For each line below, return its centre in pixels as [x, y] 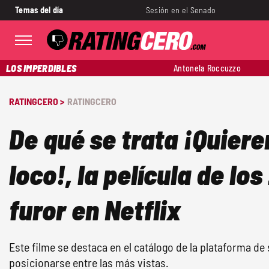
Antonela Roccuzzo [207, 68]
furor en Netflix [95, 209]
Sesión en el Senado [181, 10]
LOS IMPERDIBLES [41, 68]
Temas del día [39, 10]
